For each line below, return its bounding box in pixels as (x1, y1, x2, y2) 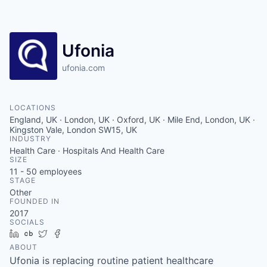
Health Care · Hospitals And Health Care (10, 145, 164, 156)
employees (37, 166, 82, 176)
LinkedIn (23, 228, 57, 238)
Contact (10, 18, 44, 32)
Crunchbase (38, 228, 85, 238)
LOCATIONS (10, 103, 56, 112)
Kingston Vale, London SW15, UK (10, 125, 137, 135)
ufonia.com (62, 63, 105, 73)
